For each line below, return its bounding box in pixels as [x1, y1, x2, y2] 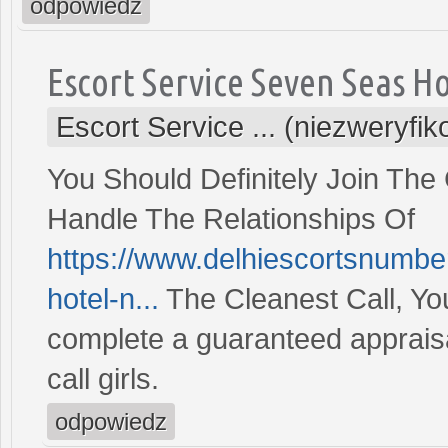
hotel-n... [47, 282, 159, 315]
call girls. [47, 362, 159, 395]
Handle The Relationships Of [47, 202, 415, 235]
